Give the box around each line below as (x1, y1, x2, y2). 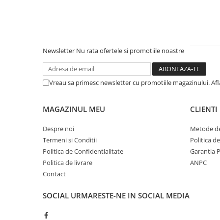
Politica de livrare (43, 158, 92, 167)
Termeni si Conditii (43, 136, 97, 144)
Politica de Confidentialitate (43, 147, 123, 156)
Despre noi (43, 124, 74, 133)
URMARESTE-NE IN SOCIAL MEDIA (71, 191, 190, 200)
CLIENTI (190, 104, 218, 114)
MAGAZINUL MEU (43, 104, 105, 114)
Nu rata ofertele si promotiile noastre (76, 46, 184, 55)
